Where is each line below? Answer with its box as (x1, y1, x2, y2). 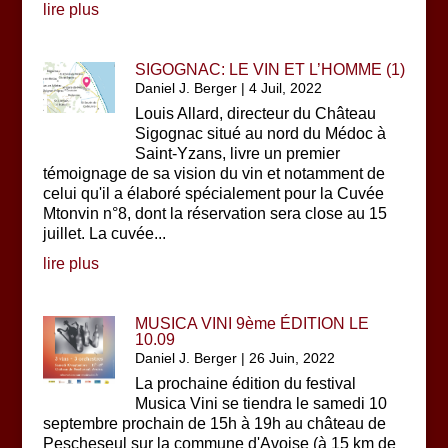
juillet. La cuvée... (42, 225, 166, 242)
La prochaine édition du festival (135, 375, 357, 392)
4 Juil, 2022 (249, 80, 323, 96)
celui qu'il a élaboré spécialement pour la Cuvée (42, 185, 384, 202)
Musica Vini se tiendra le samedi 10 (135, 395, 388, 412)
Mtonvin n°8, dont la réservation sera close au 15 (42, 205, 387, 222)
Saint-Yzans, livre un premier (135, 145, 341, 162)
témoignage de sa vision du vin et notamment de (42, 165, 385, 182)
